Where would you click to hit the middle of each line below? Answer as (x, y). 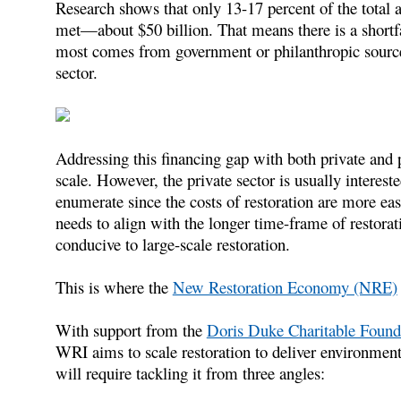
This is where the (114, 286)
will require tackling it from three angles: (190, 372)
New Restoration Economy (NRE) (285, 286)
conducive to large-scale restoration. (172, 243)
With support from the (131, 329)
